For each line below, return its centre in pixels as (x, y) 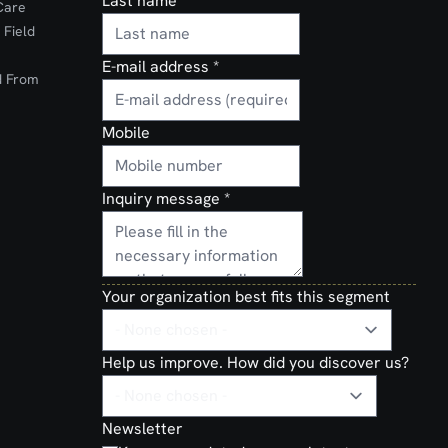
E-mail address (157, 66)
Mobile (125, 132)
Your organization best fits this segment (245, 296)
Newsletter (142, 428)
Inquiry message (162, 198)
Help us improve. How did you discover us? (255, 362)
